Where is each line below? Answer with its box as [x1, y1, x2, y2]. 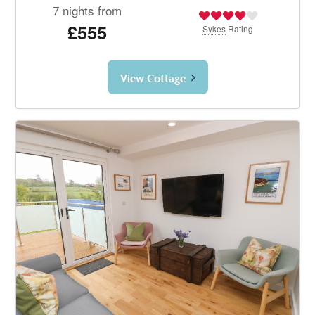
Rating [226, 22, 254, 35]
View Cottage [120, 71, 186, 86]
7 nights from [52, 1, 122, 20]
